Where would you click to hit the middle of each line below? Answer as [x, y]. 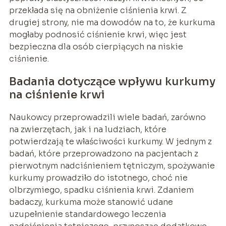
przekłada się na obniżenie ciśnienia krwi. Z [98, 10]
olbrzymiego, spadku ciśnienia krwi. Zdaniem [101, 190]
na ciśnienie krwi [57, 94]
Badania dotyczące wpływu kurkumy [112, 81]
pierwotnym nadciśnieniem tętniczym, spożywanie [112, 165]
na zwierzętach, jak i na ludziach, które [88, 129]
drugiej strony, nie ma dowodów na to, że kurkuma [112, 22]
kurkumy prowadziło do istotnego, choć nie [98, 178]
